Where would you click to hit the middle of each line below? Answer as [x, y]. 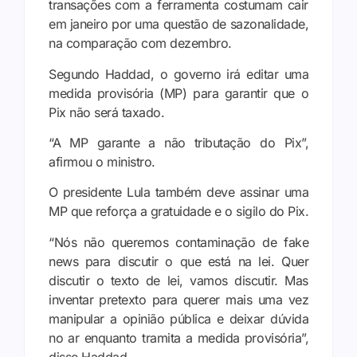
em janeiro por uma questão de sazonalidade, [178, 24]
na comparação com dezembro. [140, 43]
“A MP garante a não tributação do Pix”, [178, 143]
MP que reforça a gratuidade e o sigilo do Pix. [178, 212]
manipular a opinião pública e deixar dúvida [178, 318]
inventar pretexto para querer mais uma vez [178, 299]
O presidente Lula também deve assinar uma [178, 192]
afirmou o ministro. [102, 162]
